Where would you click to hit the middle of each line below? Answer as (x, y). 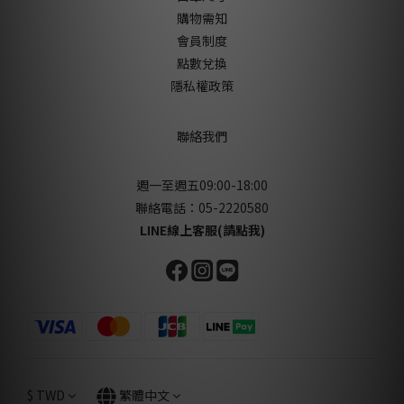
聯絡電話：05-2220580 (202, 208)
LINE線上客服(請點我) (202, 230)
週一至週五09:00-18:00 (202, 185)
